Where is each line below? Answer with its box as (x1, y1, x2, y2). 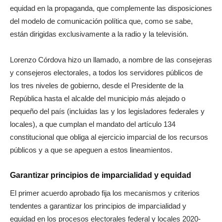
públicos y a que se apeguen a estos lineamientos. (10, 145, 172, 154)
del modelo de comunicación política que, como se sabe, (10, 16, 193, 25)
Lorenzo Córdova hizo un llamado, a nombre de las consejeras (10, 55, 212, 64)
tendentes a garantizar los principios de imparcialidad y (10, 201, 186, 210)
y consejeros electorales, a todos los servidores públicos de (10, 68, 203, 77)
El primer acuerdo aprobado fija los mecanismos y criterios (10, 188, 200, 197)
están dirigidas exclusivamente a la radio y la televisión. (10, 29, 188, 38)
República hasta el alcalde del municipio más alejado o (10, 94, 185, 103)
